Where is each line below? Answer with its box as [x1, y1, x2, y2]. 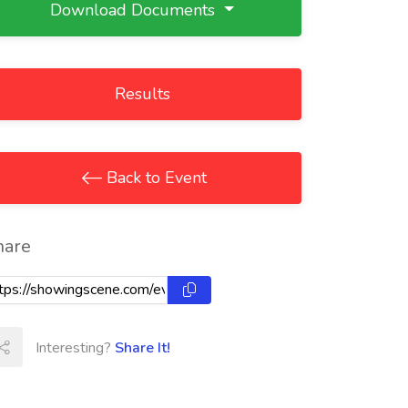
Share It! [115, 338, 170, 358]
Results [114, 83, 170, 105]
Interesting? [36, 338, 115, 358]
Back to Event [102, 167, 207, 189]
